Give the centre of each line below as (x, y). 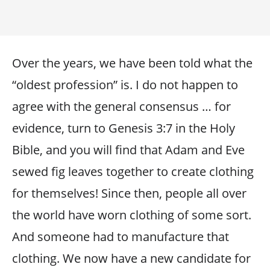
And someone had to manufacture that (121, 236)
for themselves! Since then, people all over (129, 193)
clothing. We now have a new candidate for (131, 258)
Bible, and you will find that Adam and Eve (128, 149)
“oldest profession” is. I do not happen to (125, 84)
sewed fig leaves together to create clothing (133, 171)
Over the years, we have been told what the (132, 63)
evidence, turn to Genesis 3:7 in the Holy (124, 128)
